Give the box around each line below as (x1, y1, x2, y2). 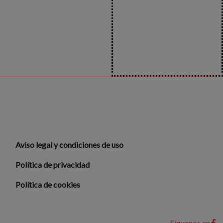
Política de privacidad (15, 160, 90, 169)
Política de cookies (15, 180, 80, 189)
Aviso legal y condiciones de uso (15, 140, 123, 149)
